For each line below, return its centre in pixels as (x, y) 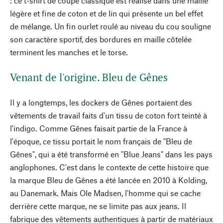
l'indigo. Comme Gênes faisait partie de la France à (99, 128)
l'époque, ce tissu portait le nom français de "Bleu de (101, 141)
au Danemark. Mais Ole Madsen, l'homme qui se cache (105, 193)
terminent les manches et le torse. (69, 52)
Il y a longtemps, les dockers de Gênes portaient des (101, 102)
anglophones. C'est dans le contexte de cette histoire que (109, 167)
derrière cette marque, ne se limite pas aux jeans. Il (98, 206)
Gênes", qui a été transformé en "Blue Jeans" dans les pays (111, 154)
